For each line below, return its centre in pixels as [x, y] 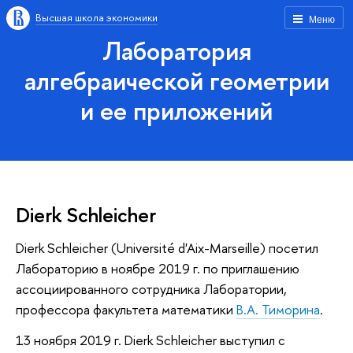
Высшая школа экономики [97, 17]
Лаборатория [176, 50]
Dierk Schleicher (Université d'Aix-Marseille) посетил [167, 247]
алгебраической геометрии [176, 80]
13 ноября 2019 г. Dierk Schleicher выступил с [150, 340]
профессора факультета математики [126, 309]
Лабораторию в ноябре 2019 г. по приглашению [158, 268]
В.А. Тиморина [278, 309]
